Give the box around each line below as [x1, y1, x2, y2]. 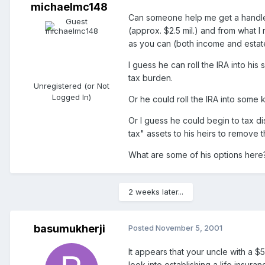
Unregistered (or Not [34, 81, 109, 91]
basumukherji [33, 222, 105, 235]
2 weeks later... [128, 187, 183, 197]
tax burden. [128, 73, 173, 83]
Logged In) [52, 92, 91, 102]
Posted [128, 223, 156, 233]
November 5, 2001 [156, 223, 222, 233]
